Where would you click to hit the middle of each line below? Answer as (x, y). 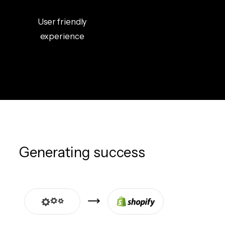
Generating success (82, 152)
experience (62, 36)
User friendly (62, 21)
